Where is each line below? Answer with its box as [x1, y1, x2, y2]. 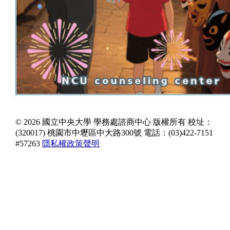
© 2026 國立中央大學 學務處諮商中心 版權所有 [15, 117, 186, 126]
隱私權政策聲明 [42, 139, 100, 148]
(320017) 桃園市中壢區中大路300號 [15, 128, 142, 137]
